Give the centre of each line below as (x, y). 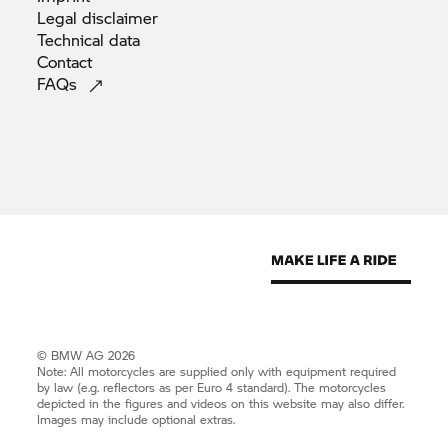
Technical (73, 39)
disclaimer (120, 17)
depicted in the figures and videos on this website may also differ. (221, 403)
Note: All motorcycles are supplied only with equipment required (217, 371)
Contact (65, 61)
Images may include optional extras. (136, 419)
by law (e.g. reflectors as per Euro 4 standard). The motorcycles (212, 387)
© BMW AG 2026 (86, 355)
